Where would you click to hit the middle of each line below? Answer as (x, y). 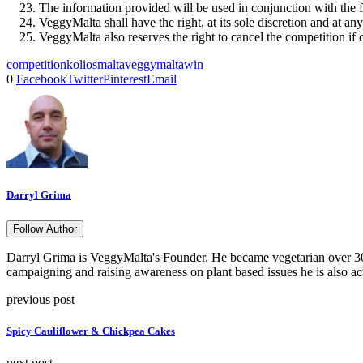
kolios (82, 65)
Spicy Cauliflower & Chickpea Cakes (91, 331)
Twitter (85, 79)
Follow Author (45, 228)
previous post (41, 299)
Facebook (41, 79)
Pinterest (125, 79)
